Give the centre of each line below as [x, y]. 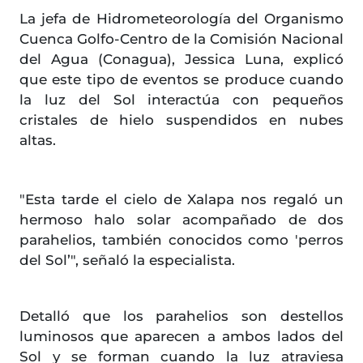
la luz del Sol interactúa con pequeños [181, 100]
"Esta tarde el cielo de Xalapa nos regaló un [181, 200]
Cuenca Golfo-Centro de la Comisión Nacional [181, 39]
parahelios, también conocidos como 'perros [181, 240]
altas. [38, 141]
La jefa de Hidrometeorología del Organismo [181, 19]
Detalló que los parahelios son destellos [181, 316]
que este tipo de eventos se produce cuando [181, 80]
